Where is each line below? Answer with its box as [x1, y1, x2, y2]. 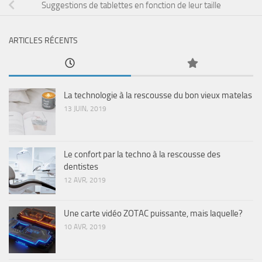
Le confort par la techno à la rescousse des [64, 149, 220, 160]
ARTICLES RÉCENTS [9, 36, 78, 46]
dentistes [64, 161, 98, 173]
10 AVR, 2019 [64, 223, 106, 232]
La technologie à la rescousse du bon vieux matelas [64, 90, 252, 101]
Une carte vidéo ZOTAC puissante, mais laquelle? [64, 208, 243, 219]
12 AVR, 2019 [64, 176, 106, 185]
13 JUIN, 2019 [64, 105, 106, 113]
